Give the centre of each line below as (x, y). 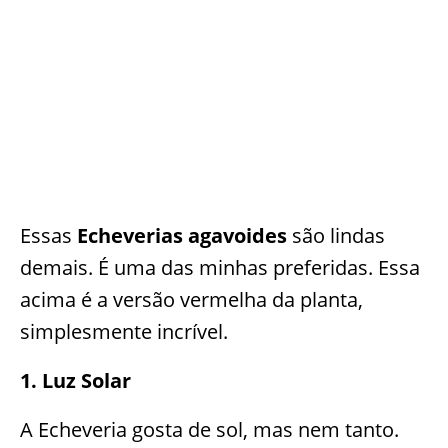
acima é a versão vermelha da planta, (191, 300)
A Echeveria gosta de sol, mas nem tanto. (209, 430)
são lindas (336, 236)
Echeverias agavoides (182, 236)
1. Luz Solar (75, 381)
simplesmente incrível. (124, 332)
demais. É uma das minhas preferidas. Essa (220, 268)
